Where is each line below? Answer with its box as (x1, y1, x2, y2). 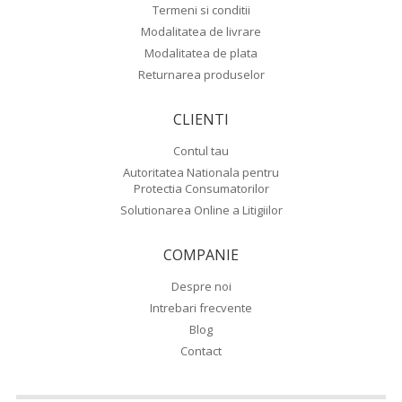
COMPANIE (163, 245, 239, 265)
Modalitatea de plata (144, 45, 258, 61)
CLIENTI (173, 109, 229, 129)
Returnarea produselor (137, 66, 265, 83)
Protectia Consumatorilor (133, 180, 269, 197)
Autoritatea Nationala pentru (123, 164, 279, 180)
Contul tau (173, 143, 229, 159)
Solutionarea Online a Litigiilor (119, 202, 283, 218)
